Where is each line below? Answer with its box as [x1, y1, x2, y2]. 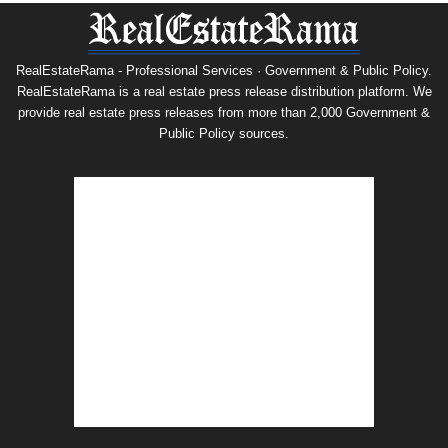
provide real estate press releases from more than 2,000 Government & [18, 104, 430, 120]
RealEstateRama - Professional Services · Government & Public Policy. [16, 62, 432, 78]
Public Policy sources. [159, 125, 289, 141]
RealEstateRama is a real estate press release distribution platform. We [16, 83, 432, 99]
